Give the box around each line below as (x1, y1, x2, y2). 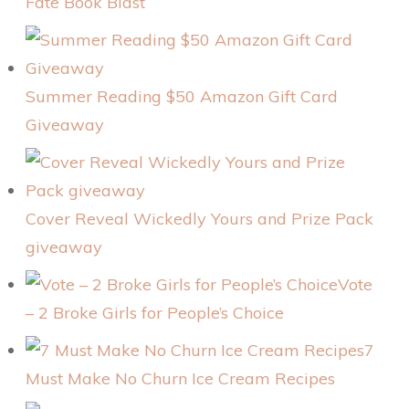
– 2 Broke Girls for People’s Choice (26, 302, 284, 324)
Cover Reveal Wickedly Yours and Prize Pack (26, 208, 373, 230)
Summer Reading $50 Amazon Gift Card (26, 86, 338, 108)
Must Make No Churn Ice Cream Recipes (26, 368, 335, 390)
